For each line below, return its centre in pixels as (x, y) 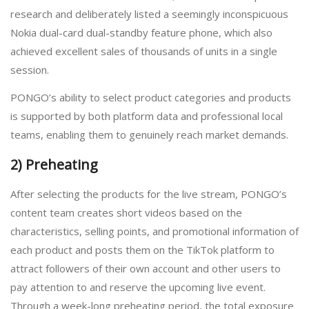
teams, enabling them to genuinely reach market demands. (149, 135)
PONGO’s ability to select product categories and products (151, 98)
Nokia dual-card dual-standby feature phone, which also (141, 32)
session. (30, 69)
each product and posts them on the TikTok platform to (142, 250)
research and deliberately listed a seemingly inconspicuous (149, 13)
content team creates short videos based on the (126, 213)
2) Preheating (54, 164)
